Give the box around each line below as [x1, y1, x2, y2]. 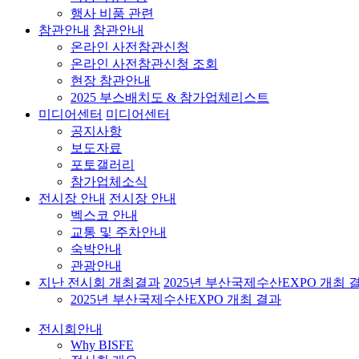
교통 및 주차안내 [71, 225, 167, 239]
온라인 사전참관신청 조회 [71, 57, 218, 71]
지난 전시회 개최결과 [38, 276, 160, 289]
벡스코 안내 [71, 208, 138, 222]
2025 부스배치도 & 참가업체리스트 [71, 91, 269, 104]
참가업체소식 [71, 175, 147, 188]
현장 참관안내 [71, 74, 151, 87]
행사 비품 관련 [71, 6, 154, 20]
